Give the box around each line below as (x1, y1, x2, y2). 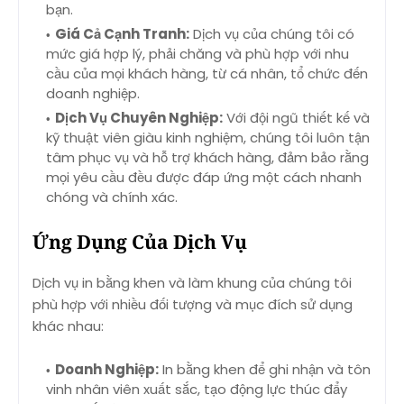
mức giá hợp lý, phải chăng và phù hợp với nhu (46, 44, 349, 64)
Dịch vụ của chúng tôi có (189, 24, 354, 44)
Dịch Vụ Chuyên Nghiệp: (55, 108, 223, 128)
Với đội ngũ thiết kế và (223, 108, 370, 128)
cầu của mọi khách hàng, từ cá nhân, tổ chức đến (46, 64, 368, 84)
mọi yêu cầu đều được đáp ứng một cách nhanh (46, 168, 362, 188)
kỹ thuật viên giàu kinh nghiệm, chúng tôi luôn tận (46, 128, 370, 148)
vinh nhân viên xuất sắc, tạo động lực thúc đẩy (46, 380, 347, 399)
